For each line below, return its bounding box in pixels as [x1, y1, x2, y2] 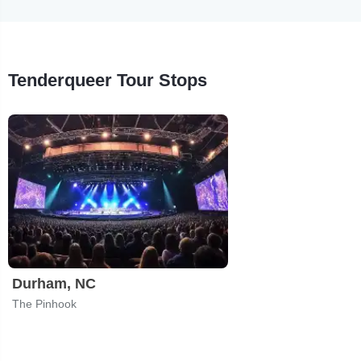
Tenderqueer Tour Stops [8, 69, 207, 90]
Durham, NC [12, 275, 96, 292]
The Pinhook [12, 297, 77, 310]
